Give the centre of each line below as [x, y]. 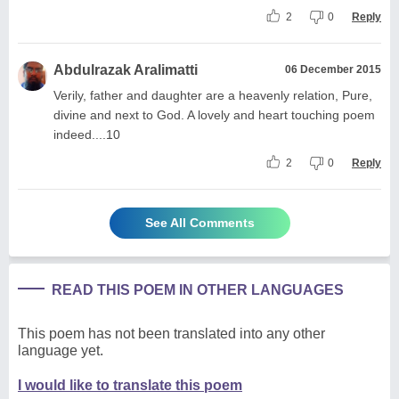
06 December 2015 [333, 69]
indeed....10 [87, 134]
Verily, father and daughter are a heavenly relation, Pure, [213, 95]
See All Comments [199, 222]
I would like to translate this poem [130, 385]
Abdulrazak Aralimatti [126, 69]
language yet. [61, 350]
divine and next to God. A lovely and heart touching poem [214, 114]
